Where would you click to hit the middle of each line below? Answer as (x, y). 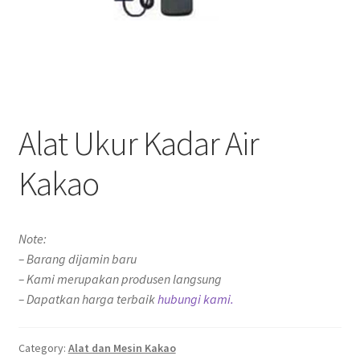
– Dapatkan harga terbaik (88, 299)
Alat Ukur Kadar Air (138, 143)
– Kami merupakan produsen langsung (120, 278)
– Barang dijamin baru (77, 258)
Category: (43, 348)
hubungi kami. (195, 299)
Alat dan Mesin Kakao (122, 348)
